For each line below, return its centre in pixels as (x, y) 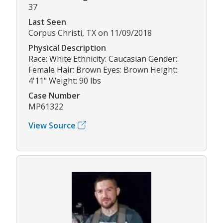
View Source (52, 125)
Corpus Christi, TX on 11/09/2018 (90, 33)
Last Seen (47, 22)
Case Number (54, 95)
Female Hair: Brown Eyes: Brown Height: (103, 69)
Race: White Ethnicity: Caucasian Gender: (103, 58)
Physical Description (67, 48)
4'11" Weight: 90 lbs (65, 80)
